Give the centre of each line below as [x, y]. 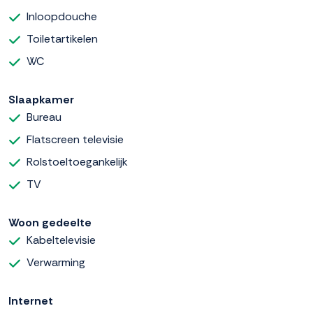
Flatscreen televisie [75, 140]
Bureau [44, 117]
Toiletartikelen [62, 39]
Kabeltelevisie [61, 240]
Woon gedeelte [50, 223]
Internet [31, 301]
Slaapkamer [41, 100]
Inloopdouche [62, 17]
